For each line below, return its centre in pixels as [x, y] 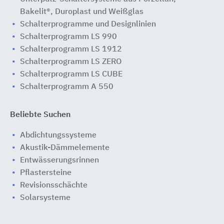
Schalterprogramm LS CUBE [71, 74]
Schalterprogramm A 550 [67, 87]
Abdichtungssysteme [58, 135]
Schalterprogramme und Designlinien [88, 24]
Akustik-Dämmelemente [65, 148]
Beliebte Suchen [40, 115]
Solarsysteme [45, 198]
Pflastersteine [46, 173]
